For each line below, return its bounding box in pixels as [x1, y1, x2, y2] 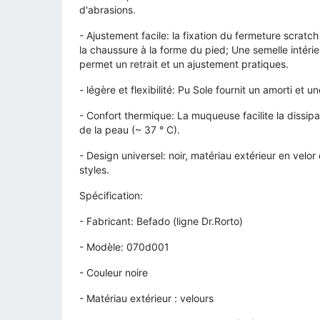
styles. [79, 164, 109, 176]
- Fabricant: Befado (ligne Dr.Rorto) [79, 215, 243, 228]
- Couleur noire [79, 266, 148, 279]
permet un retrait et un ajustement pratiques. [79, 58, 289, 71]
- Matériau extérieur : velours [79, 292, 214, 305]
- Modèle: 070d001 [79, 241, 169, 254]
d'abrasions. [79, 4, 136, 16]
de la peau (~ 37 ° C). [79, 124, 180, 136]
